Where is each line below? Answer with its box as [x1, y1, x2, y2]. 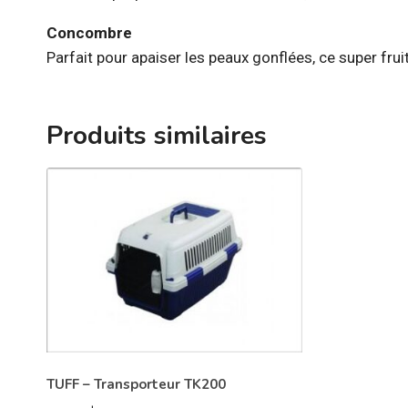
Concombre [46, 23, 132, 42]
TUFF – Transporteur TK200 [46, 375, 226, 394]
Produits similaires [46, 117, 267, 153]
